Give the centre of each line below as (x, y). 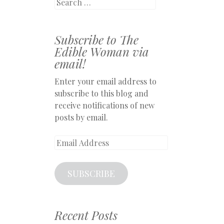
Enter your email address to (105, 81)
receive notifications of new (104, 105)
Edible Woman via (102, 51)
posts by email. (81, 117)
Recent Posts (86, 215)
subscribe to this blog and (101, 93)
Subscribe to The (96, 39)
